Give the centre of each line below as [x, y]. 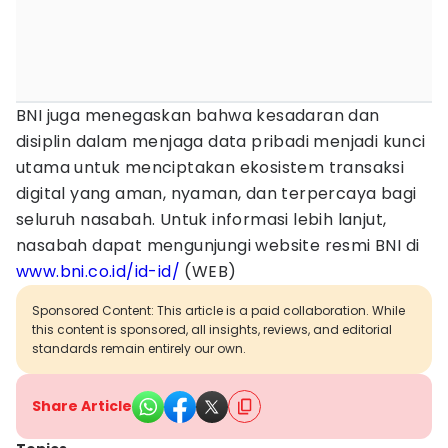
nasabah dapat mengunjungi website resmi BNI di [218, 245]
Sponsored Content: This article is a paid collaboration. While [218, 310]
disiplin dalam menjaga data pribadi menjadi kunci [221, 141]
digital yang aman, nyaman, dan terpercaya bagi [216, 193]
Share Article [82, 406]
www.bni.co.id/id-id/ [98, 271]
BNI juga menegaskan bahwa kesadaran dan [198, 115]
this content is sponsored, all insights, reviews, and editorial [212, 329]
